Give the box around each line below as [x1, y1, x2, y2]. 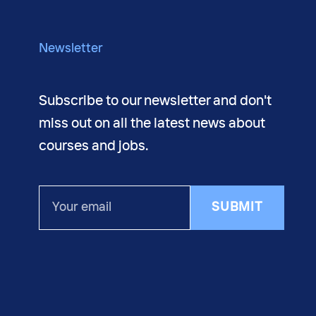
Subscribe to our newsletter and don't [38, 94, 272, 108]
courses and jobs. [38, 139, 148, 153]
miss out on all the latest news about [38, 116, 265, 130]
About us [38, 18, 83, 28]
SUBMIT [211, 201, 264, 214]
